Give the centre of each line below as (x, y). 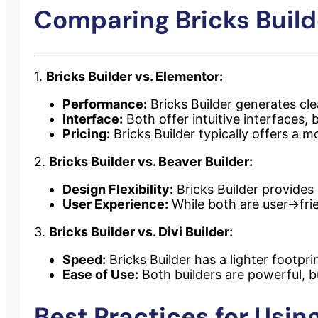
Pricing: (86, 134)
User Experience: (115, 204)
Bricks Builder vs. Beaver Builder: (151, 162)
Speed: (84, 260)
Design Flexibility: (118, 190)
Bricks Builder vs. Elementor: (135, 77)
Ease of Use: (100, 275)
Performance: (105, 104)
